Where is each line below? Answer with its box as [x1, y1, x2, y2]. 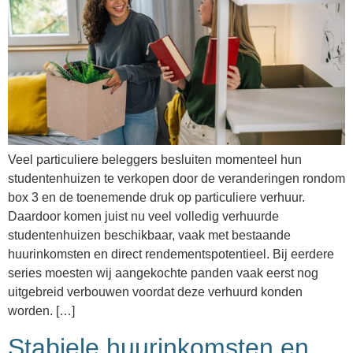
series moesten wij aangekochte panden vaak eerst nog [8, 266, 318, 281]
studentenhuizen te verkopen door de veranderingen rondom [8, 172, 345, 186]
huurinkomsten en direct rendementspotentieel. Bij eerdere [8, 247, 334, 262]
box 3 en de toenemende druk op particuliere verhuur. [8, 191, 305, 205]
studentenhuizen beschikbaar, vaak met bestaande [8, 229, 291, 243]
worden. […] [8, 304, 75, 318]
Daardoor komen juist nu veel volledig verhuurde [8, 210, 279, 224]
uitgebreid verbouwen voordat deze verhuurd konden [8, 285, 303, 299]
